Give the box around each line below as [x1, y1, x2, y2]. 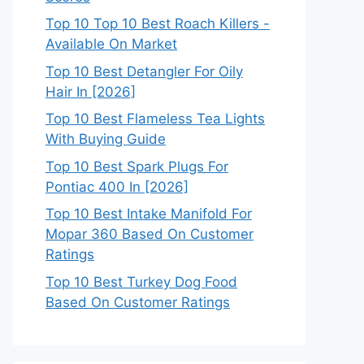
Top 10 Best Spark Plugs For [45, 158, 228, 175]
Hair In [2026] [45, 83, 136, 100]
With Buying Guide [45, 131, 166, 147]
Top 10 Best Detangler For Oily [45, 63, 243, 80]
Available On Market [45, 36, 177, 52]
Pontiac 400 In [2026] [45, 178, 188, 195]
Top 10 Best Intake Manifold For [45, 206, 252, 222]
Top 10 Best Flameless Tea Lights [45, 110, 265, 127]
